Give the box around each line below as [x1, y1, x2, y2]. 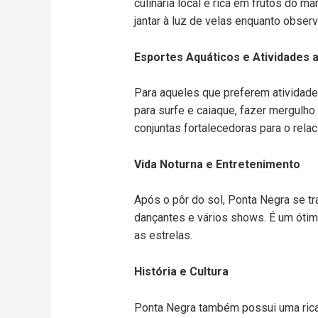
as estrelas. [133, 229, 192, 243]
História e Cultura [133, 264, 229, 278]
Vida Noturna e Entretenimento [133, 157, 300, 171]
